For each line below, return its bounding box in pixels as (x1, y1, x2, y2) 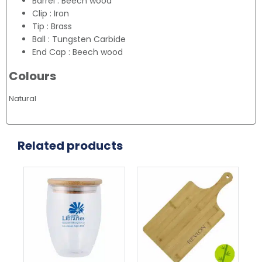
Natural (9, 93, 36, 105)
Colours (9, 68, 56, 85)
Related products (18, 137, 123, 154)
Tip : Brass (32, 20, 72, 33)
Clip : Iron (32, 8, 69, 20)
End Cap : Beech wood (32, 46, 123, 58)
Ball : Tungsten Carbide (32, 33, 126, 46)
